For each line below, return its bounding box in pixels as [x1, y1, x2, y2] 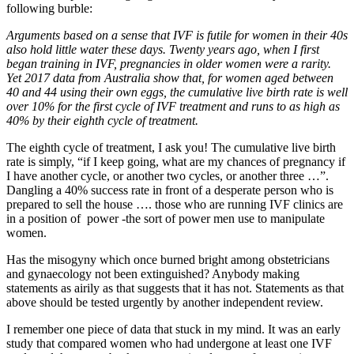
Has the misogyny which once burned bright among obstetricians [6, 252, 330, 266]
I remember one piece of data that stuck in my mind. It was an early [6, 322, 341, 336]
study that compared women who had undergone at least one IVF [6, 336, 332, 350]
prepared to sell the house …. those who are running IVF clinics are [6, 197, 343, 211]
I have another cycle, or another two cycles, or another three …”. [6, 168, 329, 183]
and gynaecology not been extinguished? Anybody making [6, 266, 299, 281]
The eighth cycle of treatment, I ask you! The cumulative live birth [6, 140, 336, 154]
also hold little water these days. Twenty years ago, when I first [6, 42, 319, 56]
